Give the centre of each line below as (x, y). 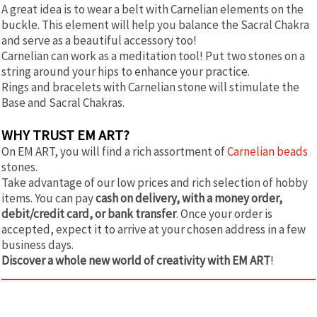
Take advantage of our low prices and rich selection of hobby (155, 182)
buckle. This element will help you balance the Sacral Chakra (155, 24)
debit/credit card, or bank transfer (89, 213)
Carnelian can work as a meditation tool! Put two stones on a (153, 56)
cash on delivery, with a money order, (189, 198)
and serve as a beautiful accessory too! (99, 40)
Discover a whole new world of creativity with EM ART (136, 260)
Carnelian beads (267, 151)
